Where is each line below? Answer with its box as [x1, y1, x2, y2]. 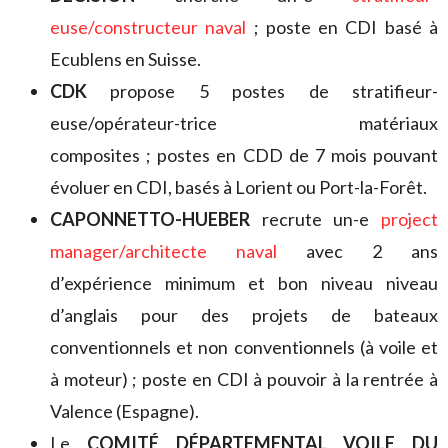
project [381, 207, 438, 230]
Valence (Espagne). [50, 399, 199, 422]
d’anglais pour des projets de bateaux [50, 303, 438, 326]
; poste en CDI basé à [253, 15, 439, 38]
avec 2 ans [277, 239, 438, 262]
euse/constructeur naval [50, 15, 254, 38]
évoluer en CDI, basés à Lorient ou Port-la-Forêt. [50, 175, 427, 198]
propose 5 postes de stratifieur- [87, 79, 438, 102]
